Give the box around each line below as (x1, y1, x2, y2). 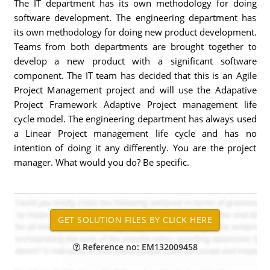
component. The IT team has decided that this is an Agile (13, 69, 257, 81)
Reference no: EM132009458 (80, 241, 198, 253)
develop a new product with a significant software (13, 55, 257, 67)
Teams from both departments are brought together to (13, 40, 257, 52)
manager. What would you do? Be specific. (13, 156, 189, 168)
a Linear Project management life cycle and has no (13, 127, 257, 139)
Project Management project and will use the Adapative (13, 84, 257, 96)
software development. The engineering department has (13, 11, 257, 24)
